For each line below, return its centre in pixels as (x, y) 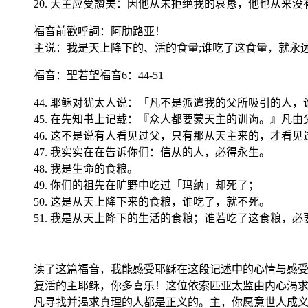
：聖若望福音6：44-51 (110, 75)
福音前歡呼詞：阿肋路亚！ (100, 31)
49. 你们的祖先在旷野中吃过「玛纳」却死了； (146, 185)
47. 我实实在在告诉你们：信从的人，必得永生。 (152, 152)
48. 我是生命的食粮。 (86, 168)
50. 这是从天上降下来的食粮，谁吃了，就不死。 (152, 201)
